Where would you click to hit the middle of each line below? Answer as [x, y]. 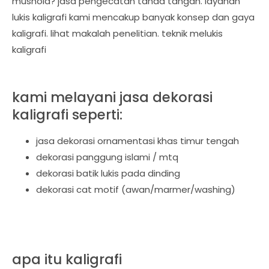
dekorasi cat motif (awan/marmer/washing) [136, 189]
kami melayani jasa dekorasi [112, 97]
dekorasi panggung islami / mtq [107, 157]
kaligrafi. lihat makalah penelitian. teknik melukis [117, 33]
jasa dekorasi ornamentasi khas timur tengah [138, 141]
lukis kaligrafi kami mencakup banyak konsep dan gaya [133, 17]
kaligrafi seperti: [67, 115]
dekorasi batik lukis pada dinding [108, 173]
